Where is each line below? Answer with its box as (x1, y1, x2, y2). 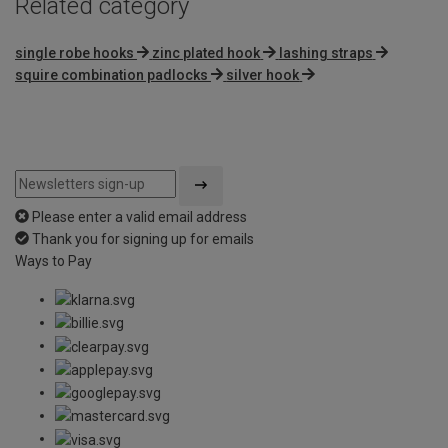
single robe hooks (15, 44, 134, 61)
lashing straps (278, 44, 373, 61)
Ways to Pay (15, 252, 92, 269)
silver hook (226, 66, 300, 83)
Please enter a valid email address (32, 208, 247, 225)
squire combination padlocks (15, 66, 208, 83)
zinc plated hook (152, 44, 261, 61)
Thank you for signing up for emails (32, 230, 254, 247)
